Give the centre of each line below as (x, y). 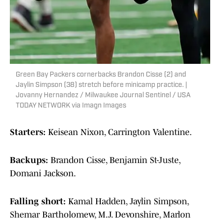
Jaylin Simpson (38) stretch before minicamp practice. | (101, 85)
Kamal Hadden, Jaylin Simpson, (128, 202)
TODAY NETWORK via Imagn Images (71, 106)
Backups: (30, 160)
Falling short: (39, 202)
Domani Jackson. (43, 174)
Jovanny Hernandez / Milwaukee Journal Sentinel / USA (103, 96)
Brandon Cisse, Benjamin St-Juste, (115, 160)
